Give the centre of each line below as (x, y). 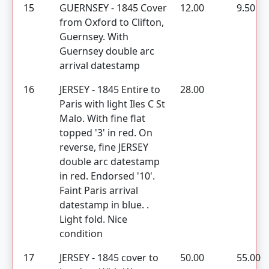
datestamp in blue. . (104, 205)
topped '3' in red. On (106, 133)
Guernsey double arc (107, 51)
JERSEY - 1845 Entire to (110, 89)
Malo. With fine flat (102, 118)
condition (81, 234)
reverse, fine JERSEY (104, 147)
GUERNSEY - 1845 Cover (113, 8)
